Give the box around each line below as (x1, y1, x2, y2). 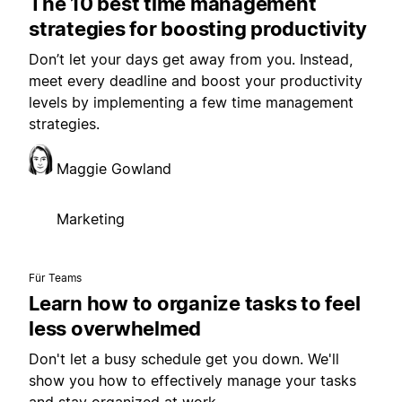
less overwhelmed (29, 316, 201, 340)
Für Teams (29, 270, 83, 284)
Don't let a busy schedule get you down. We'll (29, 349, 339, 368)
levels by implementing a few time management (29, 92, 354, 111)
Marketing (57, 209, 125, 228)
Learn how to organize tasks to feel (29, 291, 361, 315)
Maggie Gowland (57, 159, 171, 178)
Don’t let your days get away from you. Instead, (29, 49, 353, 68)
